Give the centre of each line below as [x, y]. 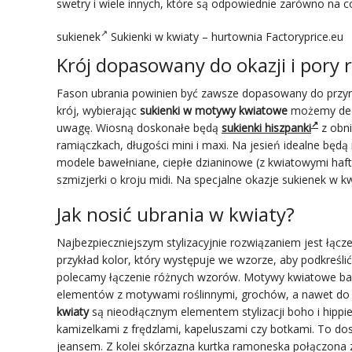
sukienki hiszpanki [266, 127]
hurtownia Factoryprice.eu [277, 36]
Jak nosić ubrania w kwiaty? [176, 214]
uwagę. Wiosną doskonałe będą [139, 127]
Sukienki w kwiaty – [159, 36]
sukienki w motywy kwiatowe [214, 110]
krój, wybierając [98, 110]
